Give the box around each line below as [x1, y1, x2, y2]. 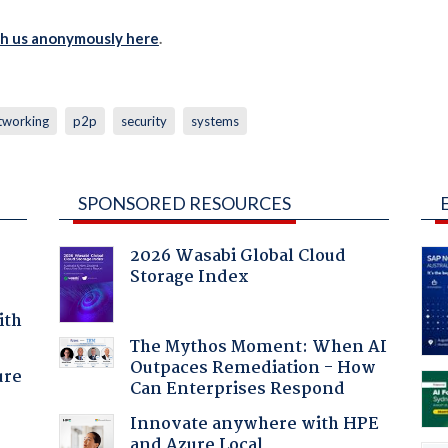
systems [190, 112, 239, 129]
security [120, 112, 167, 129]
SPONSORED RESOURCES [77, 191, 291, 214]
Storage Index [129, 263, 249, 291]
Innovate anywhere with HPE [129, 410, 379, 438]
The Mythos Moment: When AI [129, 333, 387, 361]
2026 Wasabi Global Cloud [129, 242, 346, 270]
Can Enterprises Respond [129, 375, 345, 403]
